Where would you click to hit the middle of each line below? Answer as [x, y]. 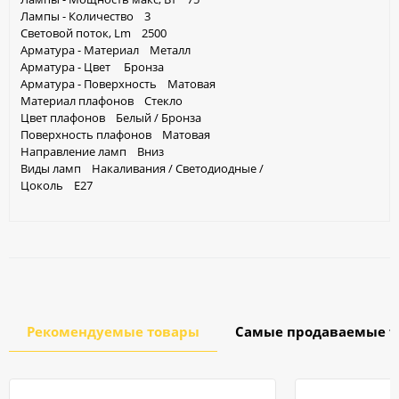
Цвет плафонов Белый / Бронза [116, 117]
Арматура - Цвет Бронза [98, 66]
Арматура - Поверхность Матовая [123, 83]
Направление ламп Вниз [98, 151]
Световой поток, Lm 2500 [99, 33]
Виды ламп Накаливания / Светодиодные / [142, 168]
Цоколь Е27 [57, 185]
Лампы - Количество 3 [91, 16]
